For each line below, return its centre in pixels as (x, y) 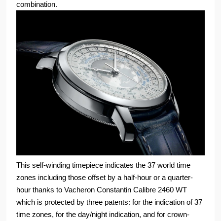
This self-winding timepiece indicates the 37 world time (104, 165)
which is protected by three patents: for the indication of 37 (110, 202)
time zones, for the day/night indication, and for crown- (103, 214)
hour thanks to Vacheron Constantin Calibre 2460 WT (102, 189)
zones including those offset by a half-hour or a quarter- (105, 177)
